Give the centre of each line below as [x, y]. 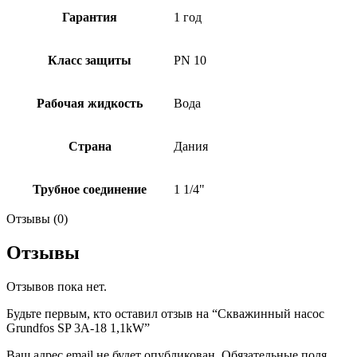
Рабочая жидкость [90, 103]
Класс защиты [90, 60]
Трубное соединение [90, 189]
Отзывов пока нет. [57, 286]
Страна [90, 146]
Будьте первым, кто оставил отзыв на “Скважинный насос [165, 313]
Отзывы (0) [37, 219]
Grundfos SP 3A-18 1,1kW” [78, 328]
